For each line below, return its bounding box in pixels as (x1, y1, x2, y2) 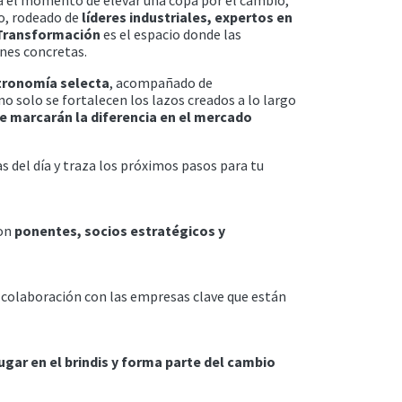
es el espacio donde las (100, 24, 241, 43)
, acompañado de (109, 73, 213, 92)
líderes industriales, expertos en (81, 7, 293, 26)
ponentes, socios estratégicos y (13, 221, 225, 240)
